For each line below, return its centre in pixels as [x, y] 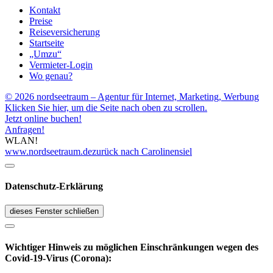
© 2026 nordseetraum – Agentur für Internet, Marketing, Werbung [132, 96]
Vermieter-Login [61, 65]
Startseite [47, 43]
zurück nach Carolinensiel [142, 151]
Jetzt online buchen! [43, 118]
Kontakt [45, 10]
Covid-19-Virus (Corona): [58, 258]
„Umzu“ [45, 54]
